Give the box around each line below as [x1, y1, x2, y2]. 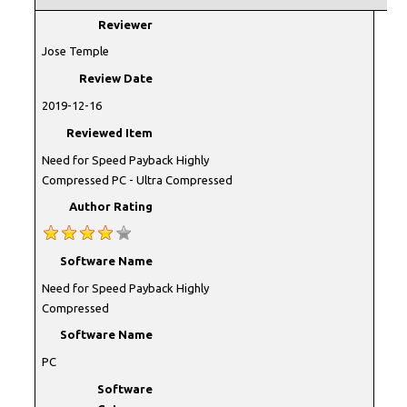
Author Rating [69, 200, 154, 213]
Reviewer [98, 17, 154, 31]
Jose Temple [41, 45, 109, 58]
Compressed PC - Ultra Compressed [41, 173, 233, 186]
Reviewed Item [66, 125, 154, 139]
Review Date [79, 72, 154, 85]
